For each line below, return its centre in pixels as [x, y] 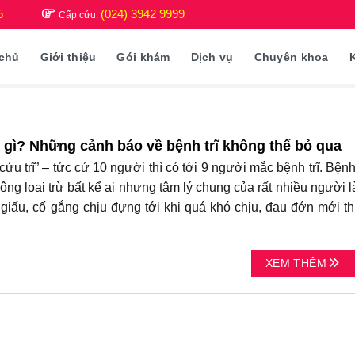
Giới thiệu [68, 57]
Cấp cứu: [80, 15]
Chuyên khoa [291, 57]
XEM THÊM [298, 263]
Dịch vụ [212, 57]
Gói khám [143, 57]
